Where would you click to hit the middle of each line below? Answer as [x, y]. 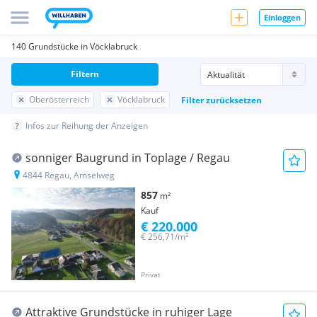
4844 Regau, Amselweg [69, 175]
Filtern [85, 74]
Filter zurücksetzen [221, 100]
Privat [151, 275]
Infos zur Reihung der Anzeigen [87, 126]
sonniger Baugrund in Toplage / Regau [128, 158]
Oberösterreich [59, 99]
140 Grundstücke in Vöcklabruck [74, 46]
